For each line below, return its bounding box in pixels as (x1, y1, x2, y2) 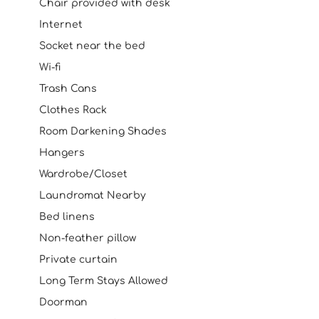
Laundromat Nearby (39, 190, 146, 201)
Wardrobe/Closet (39, 169, 127, 179)
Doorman (39, 297, 88, 308)
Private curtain (39, 254, 117, 265)
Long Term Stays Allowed (39, 276, 168, 286)
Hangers (39, 147, 85, 158)
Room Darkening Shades (39, 126, 167, 137)
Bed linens (39, 211, 95, 222)
